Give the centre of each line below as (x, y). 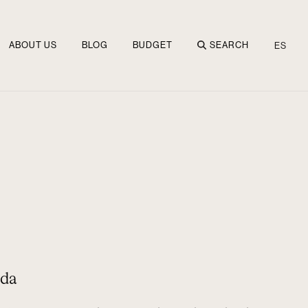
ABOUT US (33, 45)
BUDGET (153, 45)
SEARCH (229, 45)
